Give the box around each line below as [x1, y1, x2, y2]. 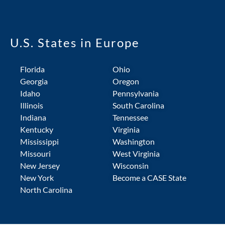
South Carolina [113, 100, 164, 110]
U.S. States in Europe [10, 35, 140, 50]
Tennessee [113, 113, 148, 122]
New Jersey [20, 161, 60, 170]
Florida [20, 64, 45, 74]
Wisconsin [113, 161, 149, 170]
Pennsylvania [113, 88, 159, 98]
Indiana [20, 113, 46, 122]
